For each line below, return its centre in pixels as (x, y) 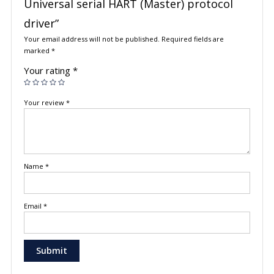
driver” (41, 24)
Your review (45, 103)
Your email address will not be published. (91, 39)
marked (37, 51)
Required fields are (192, 39)
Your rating (48, 71)
